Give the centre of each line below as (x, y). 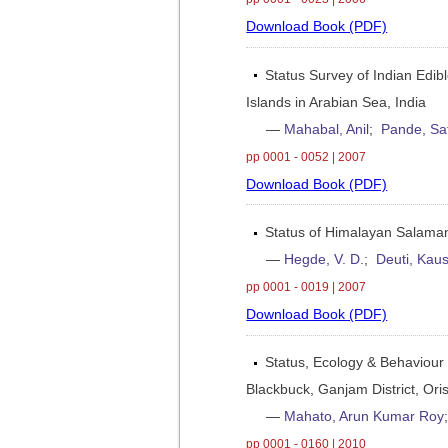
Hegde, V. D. (324, 259)
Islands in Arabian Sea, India (336, 102)
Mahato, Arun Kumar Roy (364, 417)
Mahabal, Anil (327, 129)
